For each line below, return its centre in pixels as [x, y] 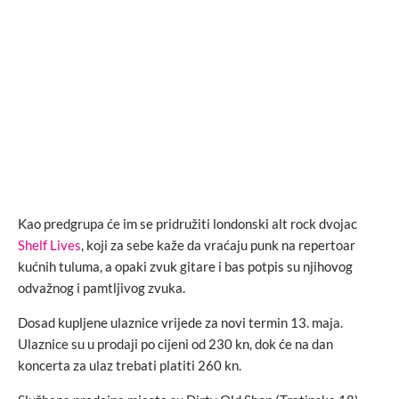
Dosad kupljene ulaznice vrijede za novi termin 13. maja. [180, 322]
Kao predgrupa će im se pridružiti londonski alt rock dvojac [187, 224]
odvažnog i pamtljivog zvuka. [102, 288]
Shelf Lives [49, 245]
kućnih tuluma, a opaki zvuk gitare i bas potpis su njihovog [185, 266]
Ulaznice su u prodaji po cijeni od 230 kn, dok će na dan [175, 344]
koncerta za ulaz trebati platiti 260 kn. [130, 365]
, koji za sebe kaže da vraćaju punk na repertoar [218, 245]
